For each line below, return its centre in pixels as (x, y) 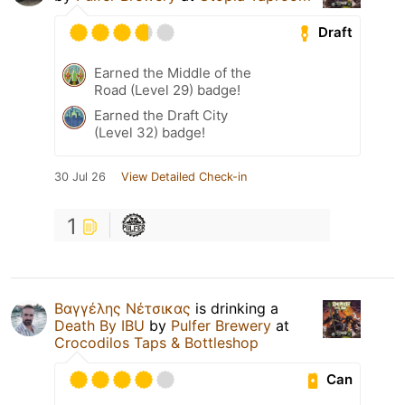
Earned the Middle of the (173, 72)
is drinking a (235, 308)
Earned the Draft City (161, 115)
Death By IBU (99, 325)
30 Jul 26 (80, 176)
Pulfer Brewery (221, 325)
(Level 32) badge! (150, 132)
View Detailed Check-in (184, 176)
